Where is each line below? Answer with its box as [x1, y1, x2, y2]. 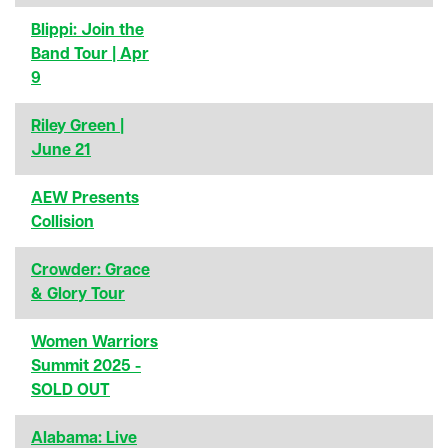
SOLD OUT [31, 382, 110, 399]
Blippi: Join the [31, 22, 144, 39]
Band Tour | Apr [31, 46, 149, 63]
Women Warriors [31, 334, 158, 351]
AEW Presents [31, 190, 139, 207]
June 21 [31, 142, 91, 159]
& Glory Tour [31, 286, 125, 303]
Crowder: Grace [31, 262, 150, 279]
